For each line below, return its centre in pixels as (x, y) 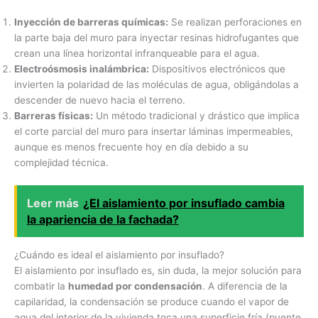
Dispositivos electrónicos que (217, 69)
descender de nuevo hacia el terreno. (100, 100)
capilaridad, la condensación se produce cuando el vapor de (152, 301)
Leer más (53, 203)
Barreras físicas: (54, 116)
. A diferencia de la (245, 286)
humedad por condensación (135, 286)
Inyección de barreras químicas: (91, 22)
